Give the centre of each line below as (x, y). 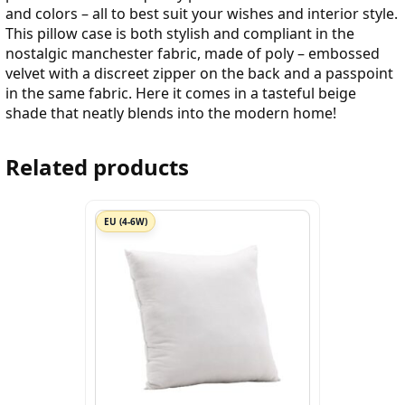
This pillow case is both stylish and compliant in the (180, 34)
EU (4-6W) (126, 222)
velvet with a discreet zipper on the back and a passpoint (199, 74)
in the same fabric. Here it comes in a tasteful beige (181, 94)
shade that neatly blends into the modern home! (171, 113)
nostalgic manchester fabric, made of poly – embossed (193, 54)
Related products (97, 167)
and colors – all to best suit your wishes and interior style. (202, 14)
